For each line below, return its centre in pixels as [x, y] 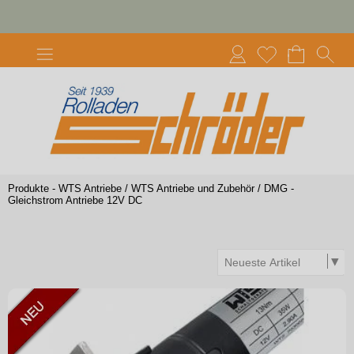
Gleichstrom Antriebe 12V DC [75, 201]
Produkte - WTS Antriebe [65, 189]
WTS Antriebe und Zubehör [193, 189]
